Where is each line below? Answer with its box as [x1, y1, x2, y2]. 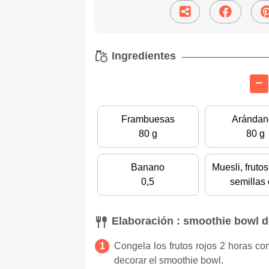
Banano [131, 162, 165, 173]
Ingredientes [109, 50, 176, 62]
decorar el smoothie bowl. [114, 255, 226, 265]
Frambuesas [121, 114, 175, 125]
